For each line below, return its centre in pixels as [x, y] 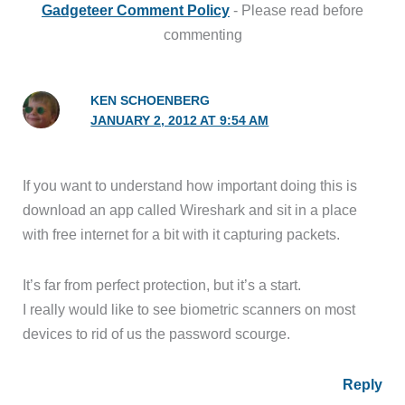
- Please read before [297, 10]
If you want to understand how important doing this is [190, 186]
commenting [202, 35]
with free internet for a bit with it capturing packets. [182, 235]
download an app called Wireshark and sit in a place [190, 210]
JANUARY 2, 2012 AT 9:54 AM [180, 121]
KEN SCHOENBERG [151, 101]
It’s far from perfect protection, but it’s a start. [162, 284]
